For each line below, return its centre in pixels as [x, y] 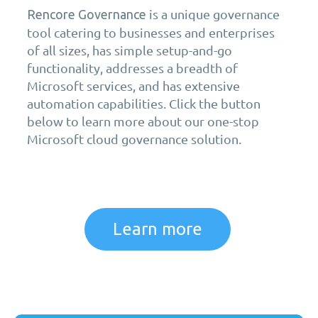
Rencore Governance [87, 15]
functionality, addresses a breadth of [132, 68]
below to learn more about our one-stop [143, 121]
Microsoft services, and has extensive [133, 86]
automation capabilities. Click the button [144, 104]
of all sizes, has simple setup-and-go [130, 50]
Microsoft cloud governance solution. [134, 139]
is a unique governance [213, 14]
